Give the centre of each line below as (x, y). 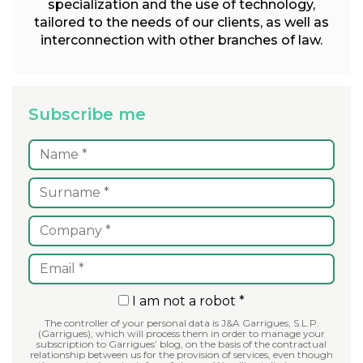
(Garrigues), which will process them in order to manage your (181, 333)
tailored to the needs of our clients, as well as (181, 22)
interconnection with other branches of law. (181, 40)
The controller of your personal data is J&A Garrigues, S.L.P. (181, 322)
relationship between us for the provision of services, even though (181, 354)
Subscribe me (87, 114)
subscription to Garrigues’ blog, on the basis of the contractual (181, 344)
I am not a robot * (187, 301)
